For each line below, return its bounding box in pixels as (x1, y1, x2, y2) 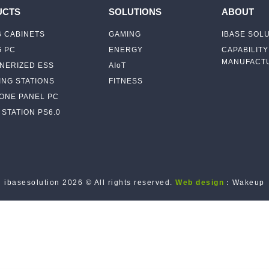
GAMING (108, 29, 141, 38)
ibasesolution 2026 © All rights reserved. (4, 178, 176, 187)
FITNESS (108, 76, 143, 85)
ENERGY (108, 45, 143, 54)
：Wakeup (224, 178, 265, 187)
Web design (175, 178, 225, 187)
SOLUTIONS (108, 6, 162, 17)
